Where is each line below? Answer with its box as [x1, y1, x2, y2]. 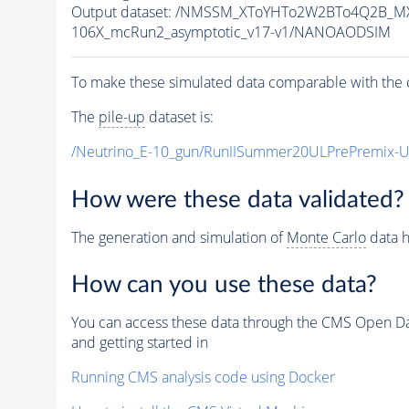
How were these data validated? [70, 187, 404, 212]
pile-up [98, 107, 145, 128]
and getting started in [70, 332, 208, 353]
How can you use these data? [70, 273, 377, 298]
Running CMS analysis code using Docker [70, 367, 335, 388]
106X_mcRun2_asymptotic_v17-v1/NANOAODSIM [70, 22, 391, 43]
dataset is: [144, 107, 214, 128]
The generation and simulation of [70, 226, 287, 247]
